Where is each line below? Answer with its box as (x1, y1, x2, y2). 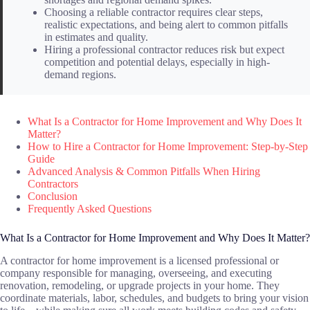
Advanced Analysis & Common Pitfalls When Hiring (28, 165, 260, 178)
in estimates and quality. (44, 31, 148, 44)
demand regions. (44, 69, 116, 81)
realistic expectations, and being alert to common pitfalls (44, 19, 288, 31)
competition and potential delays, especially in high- (44, 56, 270, 69)
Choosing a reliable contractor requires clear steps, (44, 6, 263, 19)
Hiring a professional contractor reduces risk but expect (44, 44, 284, 56)
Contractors (28, 178, 78, 190)
